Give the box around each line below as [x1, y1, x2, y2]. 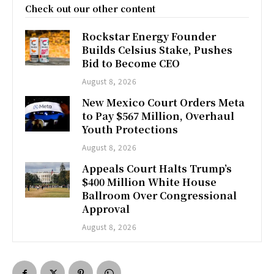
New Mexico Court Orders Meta [82, 95, 245, 109]
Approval [82, 201, 130, 216]
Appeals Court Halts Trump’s [82, 161, 232, 176]
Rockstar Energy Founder [82, 29, 217, 43]
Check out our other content [25, 2, 155, 15]
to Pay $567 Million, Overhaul [82, 108, 235, 123]
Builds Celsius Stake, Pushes [82, 42, 233, 57]
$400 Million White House [82, 174, 217, 189]
